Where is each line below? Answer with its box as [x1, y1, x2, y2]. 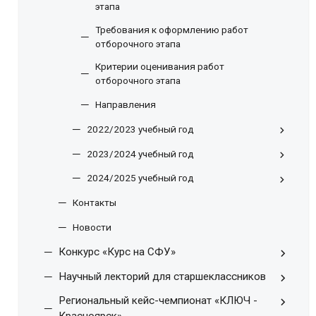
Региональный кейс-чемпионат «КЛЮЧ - [59, 294, 257, 308]
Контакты [73, 197, 116, 209]
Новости [73, 221, 111, 233]
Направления [95, 99, 156, 111]
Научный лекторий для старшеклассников [59, 269, 266, 283]
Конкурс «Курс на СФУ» [59, 245, 176, 258]
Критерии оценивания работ [95, 61, 224, 73]
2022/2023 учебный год [87, 123, 194, 135]
